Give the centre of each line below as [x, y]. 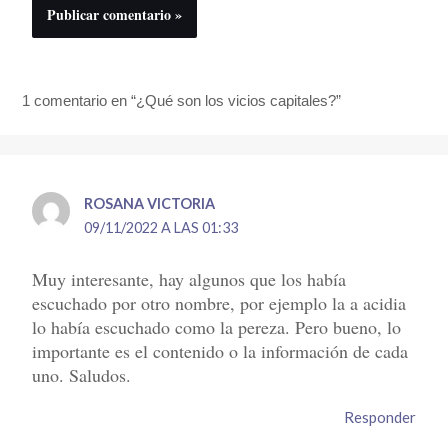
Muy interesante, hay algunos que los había [189, 278]
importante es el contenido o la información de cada [220, 350]
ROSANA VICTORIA [150, 204]
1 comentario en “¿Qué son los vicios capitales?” [182, 101]
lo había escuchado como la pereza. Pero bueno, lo [217, 326]
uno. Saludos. [82, 374]
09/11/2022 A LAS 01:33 [161, 228]
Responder [379, 416]
